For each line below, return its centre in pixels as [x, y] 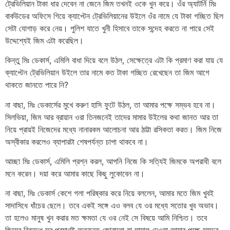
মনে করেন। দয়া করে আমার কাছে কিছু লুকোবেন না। [75, 173]
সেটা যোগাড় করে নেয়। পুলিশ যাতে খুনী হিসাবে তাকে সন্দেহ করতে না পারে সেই [110, 28]
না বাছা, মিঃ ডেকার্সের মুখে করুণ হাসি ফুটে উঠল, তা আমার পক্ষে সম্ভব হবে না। [110, 104]
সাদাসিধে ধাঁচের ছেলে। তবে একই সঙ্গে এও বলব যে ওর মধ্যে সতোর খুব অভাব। [112, 206]
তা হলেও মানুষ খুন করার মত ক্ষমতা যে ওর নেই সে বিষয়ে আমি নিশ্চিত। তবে [106, 218]
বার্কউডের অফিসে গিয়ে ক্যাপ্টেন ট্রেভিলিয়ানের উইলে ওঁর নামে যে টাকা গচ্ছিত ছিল [114, 16]
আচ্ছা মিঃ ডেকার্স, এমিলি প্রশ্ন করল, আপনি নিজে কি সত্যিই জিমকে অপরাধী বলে [113, 161]
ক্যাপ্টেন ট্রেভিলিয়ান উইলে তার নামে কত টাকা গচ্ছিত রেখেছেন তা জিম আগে [107, 73]
